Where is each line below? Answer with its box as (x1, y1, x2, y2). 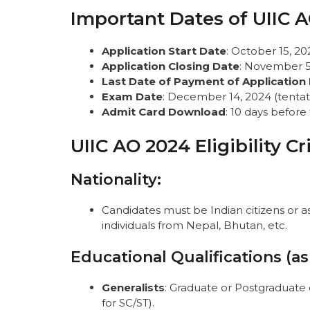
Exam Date (102, 90, 163, 104)
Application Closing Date (102, 60, 239, 73)
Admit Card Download (102, 105, 226, 119)
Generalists (102, 281, 165, 295)
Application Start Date (102, 44, 226, 58)
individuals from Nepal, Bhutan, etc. (102, 218, 287, 232)
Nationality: (71, 170, 161, 189)
